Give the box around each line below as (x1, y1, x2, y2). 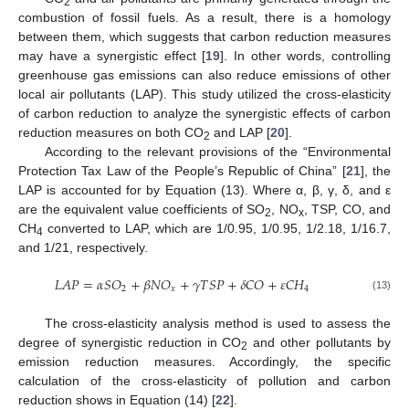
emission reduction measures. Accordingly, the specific (18, 353, 391, 369)
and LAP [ (210, 125, 270, 141)
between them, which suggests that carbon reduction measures (18, 29, 391, 45)
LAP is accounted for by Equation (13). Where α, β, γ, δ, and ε (18, 183, 391, 198)
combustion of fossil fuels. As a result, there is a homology (18, 10, 391, 26)
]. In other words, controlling (220, 48, 392, 64)
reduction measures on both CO (18, 125, 204, 141)
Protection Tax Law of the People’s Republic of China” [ (18, 163, 346, 179)
